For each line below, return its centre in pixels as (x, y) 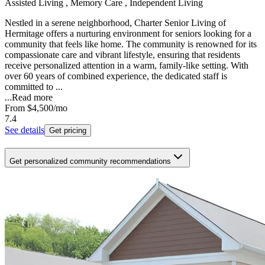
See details (25, 130)
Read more (32, 98)
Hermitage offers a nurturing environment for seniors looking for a (128, 34)
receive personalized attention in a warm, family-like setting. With (127, 66)
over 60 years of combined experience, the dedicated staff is (116, 76)
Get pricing (68, 131)
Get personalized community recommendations (90, 161)
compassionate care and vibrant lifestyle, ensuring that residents (122, 55)
